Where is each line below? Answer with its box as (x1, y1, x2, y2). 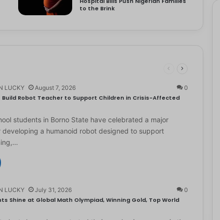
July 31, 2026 (34, 186, 72, 193)
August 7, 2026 (34, 83, 76, 91)
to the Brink (80, 4, 115, 12)
